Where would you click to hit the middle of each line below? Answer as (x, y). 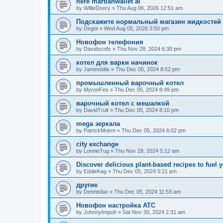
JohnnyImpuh (100, 212)
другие (87, 185)
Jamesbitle (97, 69)
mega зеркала (98, 123)
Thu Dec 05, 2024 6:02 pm (154, 130)
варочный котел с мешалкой (123, 103)
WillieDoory (97, 8)
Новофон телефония (110, 42)
